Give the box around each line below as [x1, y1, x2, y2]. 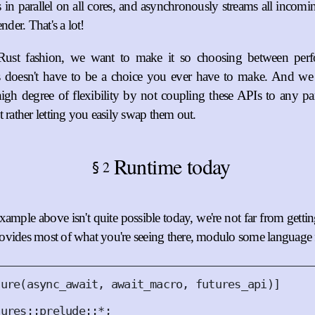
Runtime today [113, 152, 231, 180]
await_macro [104, 277, 183, 291]
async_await [26, 277, 98, 291]
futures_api [188, 277, 267, 291]
